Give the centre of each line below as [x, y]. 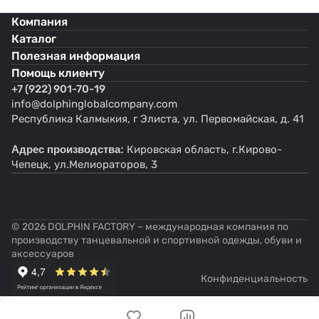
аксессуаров [43, 254]
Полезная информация [76, 56]
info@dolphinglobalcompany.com [94, 104]
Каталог [34, 39]
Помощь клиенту [58, 73]
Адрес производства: [68, 149]
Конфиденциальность [254, 278]
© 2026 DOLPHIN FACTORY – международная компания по [150, 227]
